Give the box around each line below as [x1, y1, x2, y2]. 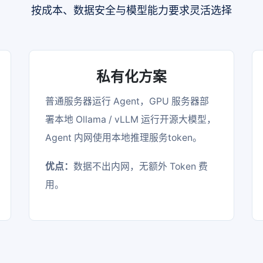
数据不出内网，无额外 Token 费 [73, 160, 208, 172]
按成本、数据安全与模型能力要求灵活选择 [31, 4, 232, 16]
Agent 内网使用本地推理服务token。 [45, 131, 203, 143]
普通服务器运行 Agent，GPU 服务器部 [45, 95, 210, 107]
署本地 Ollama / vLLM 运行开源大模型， [45, 113, 217, 125]
